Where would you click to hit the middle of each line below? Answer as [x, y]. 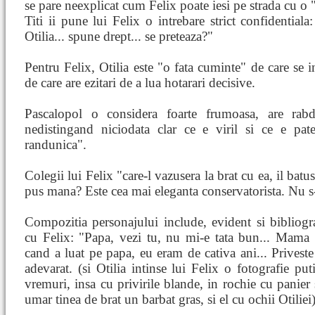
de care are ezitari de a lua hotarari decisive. [140, 83]
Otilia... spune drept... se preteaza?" [119, 36]
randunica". [56, 144]
